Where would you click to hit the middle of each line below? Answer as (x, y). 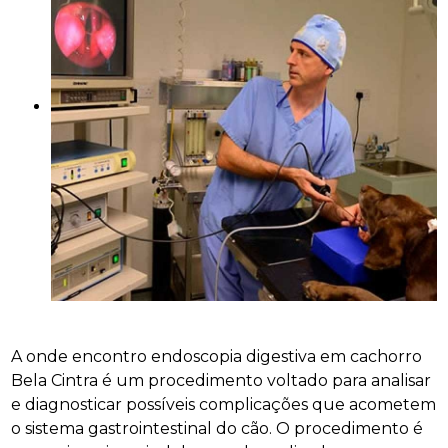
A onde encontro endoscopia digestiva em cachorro (217, 356)
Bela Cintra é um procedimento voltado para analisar (221, 380)
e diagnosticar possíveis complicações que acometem (224, 404)
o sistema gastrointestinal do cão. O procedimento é (217, 428)
